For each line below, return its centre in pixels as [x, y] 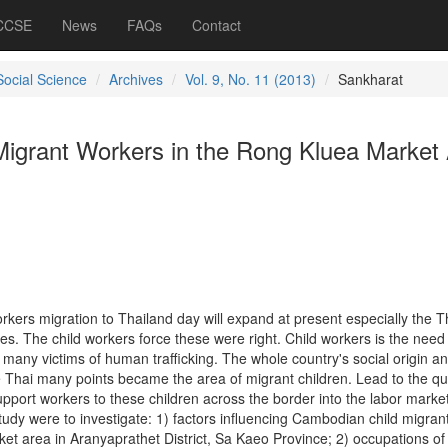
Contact [216, 25]
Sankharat [370, 79]
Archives [135, 79]
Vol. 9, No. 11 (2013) [250, 79]
